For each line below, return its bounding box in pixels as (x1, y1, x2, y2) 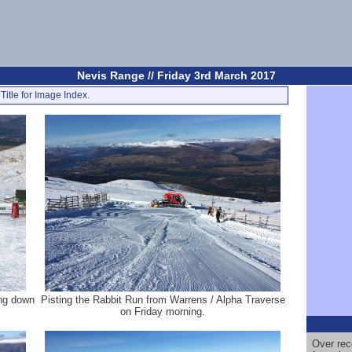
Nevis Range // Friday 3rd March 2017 (76, 69, 276, 82)
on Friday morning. (120, 306, 205, 317)
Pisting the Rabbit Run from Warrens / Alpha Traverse (40, 294, 285, 306)
